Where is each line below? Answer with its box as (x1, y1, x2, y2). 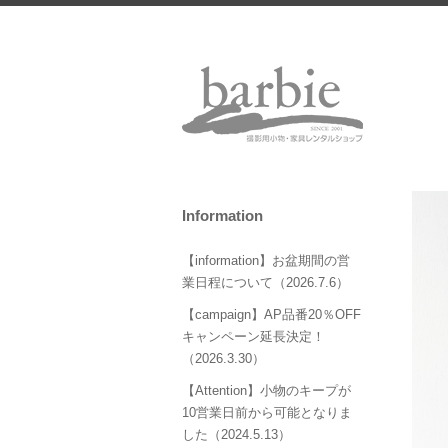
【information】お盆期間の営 (182, 253, 350, 269)
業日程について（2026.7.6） (182, 275, 349, 291)
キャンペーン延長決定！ (182, 329, 325, 345)
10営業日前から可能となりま (182, 405, 352, 421)
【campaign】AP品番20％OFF (182, 307, 361, 323)
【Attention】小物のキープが (182, 383, 351, 399)
